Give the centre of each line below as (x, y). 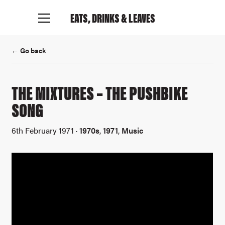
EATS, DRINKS (95, 17)
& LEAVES (138, 17)
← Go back (29, 50)
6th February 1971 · (46, 131)
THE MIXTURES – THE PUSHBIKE (100, 92)
